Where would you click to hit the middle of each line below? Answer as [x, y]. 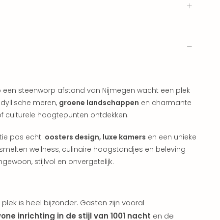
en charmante [165, 102]
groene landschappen [99, 102]
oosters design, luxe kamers [95, 137]
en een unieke [171, 137]
